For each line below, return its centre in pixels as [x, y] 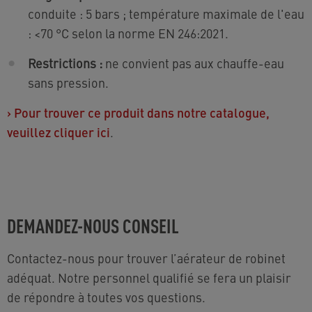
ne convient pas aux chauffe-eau [193, 63]
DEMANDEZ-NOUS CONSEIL [93, 225]
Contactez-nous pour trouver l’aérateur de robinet [146, 258]
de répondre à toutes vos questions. [106, 297]
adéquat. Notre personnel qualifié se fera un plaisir [149, 277]
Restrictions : [65, 63]
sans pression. [68, 82]
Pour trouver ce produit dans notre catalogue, [142, 112]
